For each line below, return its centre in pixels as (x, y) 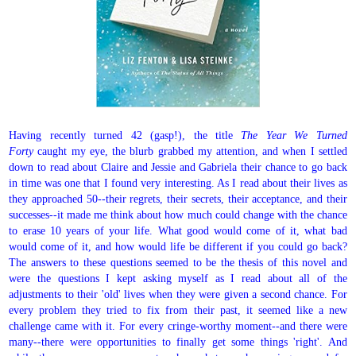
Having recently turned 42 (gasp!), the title (125, 135)
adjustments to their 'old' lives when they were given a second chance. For (178, 294)
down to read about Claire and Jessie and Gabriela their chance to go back (178, 166)
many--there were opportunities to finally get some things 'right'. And (178, 341)
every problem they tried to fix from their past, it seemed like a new (178, 310)
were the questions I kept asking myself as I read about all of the (178, 278)
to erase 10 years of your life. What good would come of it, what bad (178, 230)
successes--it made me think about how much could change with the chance (178, 214)
